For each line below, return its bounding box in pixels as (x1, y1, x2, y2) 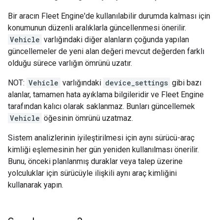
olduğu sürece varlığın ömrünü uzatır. (8, 58, 132, 68)
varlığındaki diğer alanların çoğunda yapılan (42, 35, 189, 44)
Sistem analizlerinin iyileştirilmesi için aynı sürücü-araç (8, 133, 194, 142)
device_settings (105, 78, 168, 87)
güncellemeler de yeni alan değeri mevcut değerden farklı (8, 47, 204, 56)
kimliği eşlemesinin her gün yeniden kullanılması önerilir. (8, 145, 199, 154)
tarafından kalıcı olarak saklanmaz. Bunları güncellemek (8, 102, 195, 111)
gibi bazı (170, 78, 201, 87)
